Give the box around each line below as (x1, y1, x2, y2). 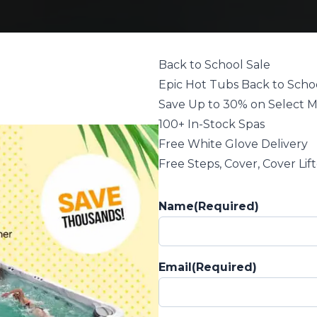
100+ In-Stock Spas (158, 117, 265, 131)
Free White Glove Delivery (158, 137, 308, 151)
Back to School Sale (158, 57, 270, 71)
